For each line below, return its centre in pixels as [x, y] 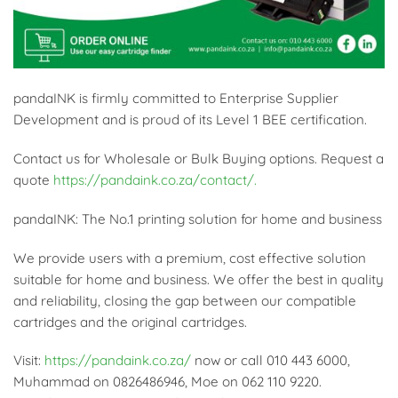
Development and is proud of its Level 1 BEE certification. [190, 120]
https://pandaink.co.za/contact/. [155, 180]
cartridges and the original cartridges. [130, 322]
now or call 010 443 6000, [271, 361]
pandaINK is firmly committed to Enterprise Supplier [176, 99]
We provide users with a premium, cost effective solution [190, 258]
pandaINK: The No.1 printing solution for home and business [198, 219]
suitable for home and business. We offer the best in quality [199, 279]
